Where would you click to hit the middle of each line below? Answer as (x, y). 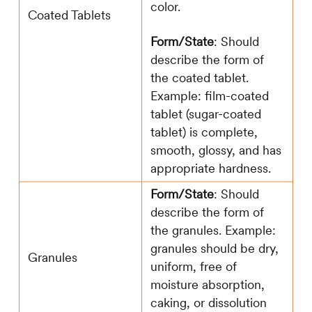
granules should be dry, (214, 249)
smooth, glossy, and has (216, 150)
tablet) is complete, (204, 132)
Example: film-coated (209, 96)
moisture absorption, (207, 285)
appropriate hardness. (210, 169)
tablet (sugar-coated (205, 114)
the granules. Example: (213, 231)
